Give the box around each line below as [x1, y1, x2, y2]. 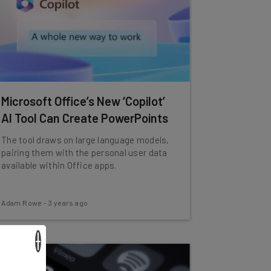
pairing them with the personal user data [1, 147, 168, 158]
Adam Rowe [1, 198, 42, 207]
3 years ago [48, 198, 88, 207]
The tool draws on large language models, [1, 134, 169, 145]
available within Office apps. [1, 160, 117, 171]
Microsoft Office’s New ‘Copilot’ [1, 94, 166, 108]
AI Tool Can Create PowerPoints [1, 111, 169, 125]
